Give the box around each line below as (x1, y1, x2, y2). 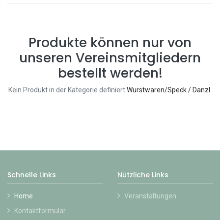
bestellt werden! (57, 64, 163, 82)
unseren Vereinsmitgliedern (19, 49, 201, 67)
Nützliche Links (117, 170, 168, 180)
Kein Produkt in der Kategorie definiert (8, 86, 127, 94)
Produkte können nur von (28, 33, 192, 52)
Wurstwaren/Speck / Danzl (127, 86, 210, 94)
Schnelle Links (7, 170, 56, 180)
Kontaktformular (14, 207, 66, 215)
